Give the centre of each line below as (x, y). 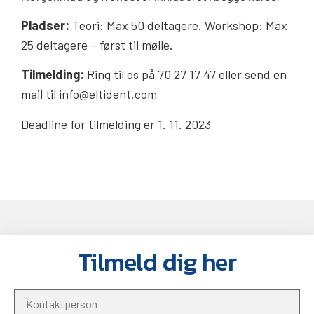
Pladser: (45, 25)
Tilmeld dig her (157, 262)
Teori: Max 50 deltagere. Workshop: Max (178, 25)
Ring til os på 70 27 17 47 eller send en (185, 75)
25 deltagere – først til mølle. (97, 45)
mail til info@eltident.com (89, 94)
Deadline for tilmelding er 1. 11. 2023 (116, 124)
